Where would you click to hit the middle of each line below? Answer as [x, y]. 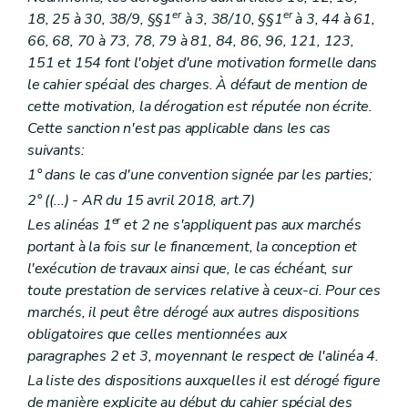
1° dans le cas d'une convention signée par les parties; [200, 175]
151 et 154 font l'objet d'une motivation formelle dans [203, 63]
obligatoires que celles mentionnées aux [157, 334]
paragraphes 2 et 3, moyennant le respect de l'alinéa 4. [204, 356]
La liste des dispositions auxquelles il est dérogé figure [204, 380]
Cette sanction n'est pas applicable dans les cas [179, 129]
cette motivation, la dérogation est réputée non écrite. [200, 107]
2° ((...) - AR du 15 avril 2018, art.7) [141, 200]
